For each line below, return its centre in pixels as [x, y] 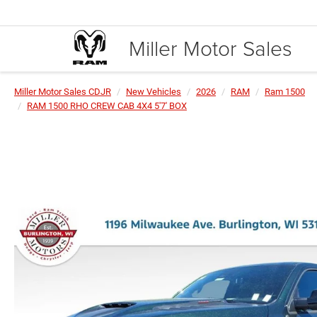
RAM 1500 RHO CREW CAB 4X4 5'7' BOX [107, 106]
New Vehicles [154, 92]
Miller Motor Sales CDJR [63, 92]
